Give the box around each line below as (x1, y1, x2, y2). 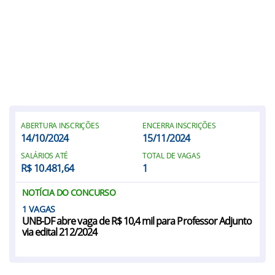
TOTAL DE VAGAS (142, 150, 201, 161)
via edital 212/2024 (22, 225, 97, 239)
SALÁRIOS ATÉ (21, 150, 69, 161)
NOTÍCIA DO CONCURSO (22, 187, 116, 198)
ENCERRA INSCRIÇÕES (142, 120, 216, 131)
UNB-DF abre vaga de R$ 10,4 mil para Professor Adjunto (22, 214, 252, 228)
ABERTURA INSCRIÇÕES (21, 120, 99, 131)
